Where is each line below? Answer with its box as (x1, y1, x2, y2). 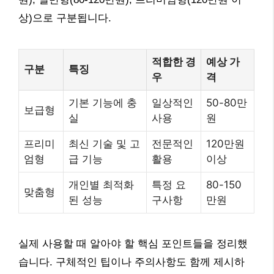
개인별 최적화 (68, 178, 134, 191)
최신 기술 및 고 (68, 137, 140, 150)
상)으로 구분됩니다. (18, 12, 111, 24)
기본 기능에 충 (68, 96, 137, 109)
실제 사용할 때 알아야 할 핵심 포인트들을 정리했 (18, 237, 248, 250)
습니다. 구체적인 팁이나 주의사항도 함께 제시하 (18, 256, 245, 268)
